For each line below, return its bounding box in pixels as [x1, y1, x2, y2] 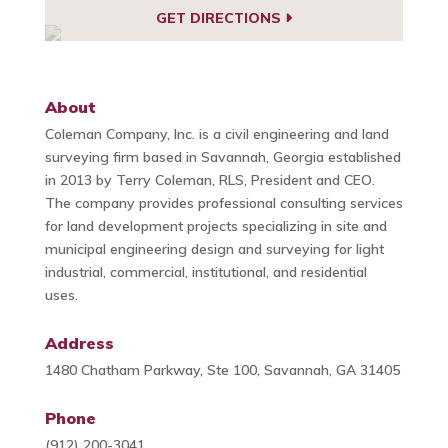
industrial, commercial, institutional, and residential [44, 262, 367, 281]
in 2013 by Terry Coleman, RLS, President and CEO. [44, 170, 375, 189]
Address [44, 332, 114, 353]
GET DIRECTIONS [155, 9, 285, 28]
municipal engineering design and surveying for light [44, 239, 384, 258]
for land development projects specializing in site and [44, 216, 387, 235]
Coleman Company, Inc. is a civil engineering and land [44, 124, 389, 143]
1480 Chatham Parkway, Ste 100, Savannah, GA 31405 [44, 360, 400, 379]
